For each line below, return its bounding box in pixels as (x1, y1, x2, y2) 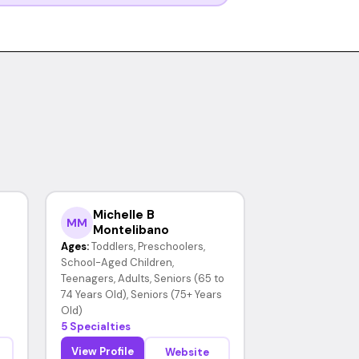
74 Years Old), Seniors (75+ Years (60, 287, 222, 301)
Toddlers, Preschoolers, (91, 239, 205, 253)
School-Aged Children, (60, 255, 174, 269)
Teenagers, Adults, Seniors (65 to (60, 271, 224, 285)
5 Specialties (60, 319, 131, 333)
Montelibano (92, 221, 169, 238)
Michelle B (92, 206, 155, 223)
